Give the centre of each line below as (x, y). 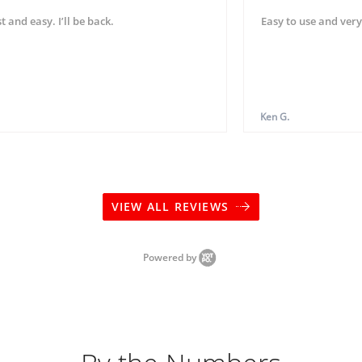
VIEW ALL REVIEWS (172, 206)
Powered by (171, 257)
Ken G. (274, 117)
